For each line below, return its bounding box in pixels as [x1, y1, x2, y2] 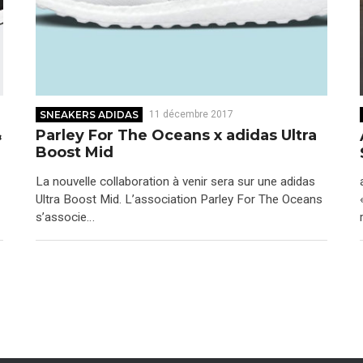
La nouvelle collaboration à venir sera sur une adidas [35, 173, 315, 189]
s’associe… [35, 209, 95, 224]
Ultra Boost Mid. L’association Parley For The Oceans [35, 191, 322, 207]
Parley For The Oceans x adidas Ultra [35, 126, 317, 145]
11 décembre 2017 [148, 109, 233, 121]
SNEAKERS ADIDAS [40, 109, 139, 122]
